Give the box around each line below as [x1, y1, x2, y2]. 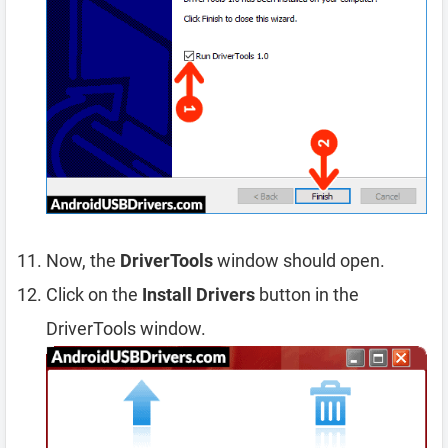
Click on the [46, 284, 142, 306]
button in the [255, 284, 359, 306]
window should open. [213, 250, 385, 272]
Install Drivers [142, 284, 255, 306]
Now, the [46, 250, 120, 272]
